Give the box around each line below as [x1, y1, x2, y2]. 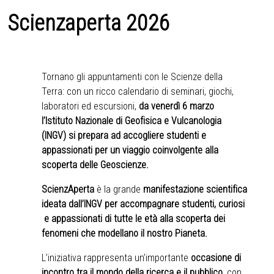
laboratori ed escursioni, [42, 100, 139, 113]
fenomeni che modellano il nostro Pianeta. [42, 228, 210, 240]
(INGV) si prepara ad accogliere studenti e [42, 130, 206, 142]
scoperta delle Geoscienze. [42, 159, 149, 171]
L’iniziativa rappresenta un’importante [42, 252, 191, 264]
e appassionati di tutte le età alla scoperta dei [42, 213, 225, 225]
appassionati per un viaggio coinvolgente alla [42, 144, 218, 157]
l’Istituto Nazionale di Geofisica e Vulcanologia [42, 115, 221, 127]
